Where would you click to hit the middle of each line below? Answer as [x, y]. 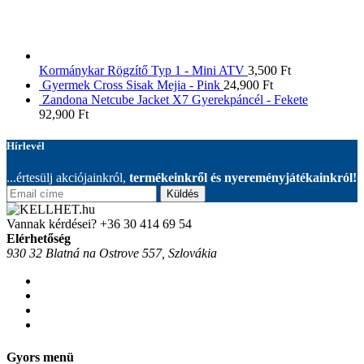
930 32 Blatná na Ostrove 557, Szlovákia [112, 253]
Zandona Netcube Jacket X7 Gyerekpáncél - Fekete [175, 99]
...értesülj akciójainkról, [68, 178]
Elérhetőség [39, 239]
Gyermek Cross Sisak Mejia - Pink [131, 84]
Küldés [183, 194]
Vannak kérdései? [52, 224]
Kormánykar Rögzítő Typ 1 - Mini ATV [142, 70]
